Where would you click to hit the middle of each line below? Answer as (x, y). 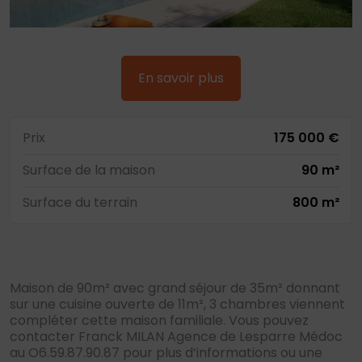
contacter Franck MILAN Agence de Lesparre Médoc (176, 337)
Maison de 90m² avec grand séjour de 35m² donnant (175, 288)
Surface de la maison (89, 170)
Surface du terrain (80, 203)
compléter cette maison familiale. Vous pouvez (159, 321)
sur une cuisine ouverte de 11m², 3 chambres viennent (177, 305)
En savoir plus (181, 78)
